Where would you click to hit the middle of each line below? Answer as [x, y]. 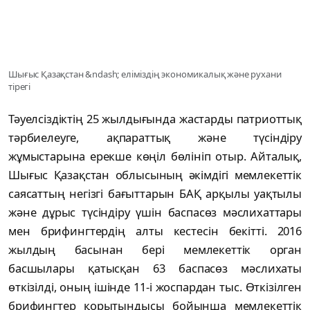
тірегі [20, 87]
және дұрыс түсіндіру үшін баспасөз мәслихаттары [155, 212]
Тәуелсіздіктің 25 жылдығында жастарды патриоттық [155, 119]
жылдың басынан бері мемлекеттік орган [155, 250]
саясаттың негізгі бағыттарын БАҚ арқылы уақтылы [155, 194]
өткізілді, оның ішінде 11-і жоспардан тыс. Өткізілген [155, 287]
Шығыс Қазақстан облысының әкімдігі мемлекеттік [155, 175]
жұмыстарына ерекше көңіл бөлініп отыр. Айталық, [155, 156]
